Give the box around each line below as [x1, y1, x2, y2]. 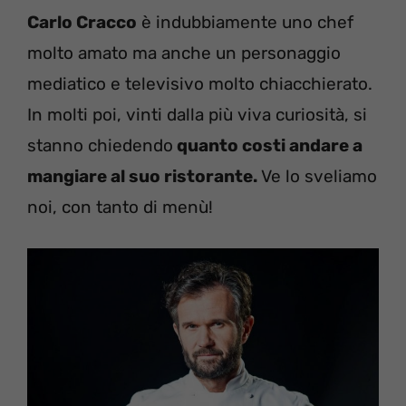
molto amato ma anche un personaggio [27, 42, 341, 63]
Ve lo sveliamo [257, 165, 377, 187]
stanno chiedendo [27, 134, 173, 156]
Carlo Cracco [27, 11, 137, 33]
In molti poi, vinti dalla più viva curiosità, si [27, 103, 367, 125]
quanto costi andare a [173, 134, 362, 156]
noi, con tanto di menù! [27, 196, 213, 217]
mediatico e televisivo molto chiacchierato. [27, 72, 372, 94]
